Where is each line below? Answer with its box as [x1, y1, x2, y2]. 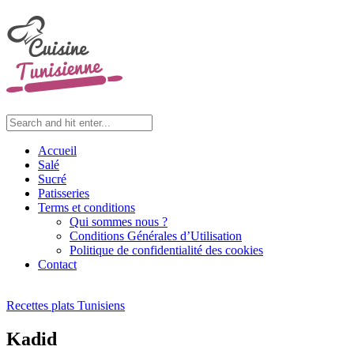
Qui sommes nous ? [70, 214, 168, 228]
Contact [38, 257, 77, 271]
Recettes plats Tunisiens [6, 298, 125, 312]
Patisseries [38, 186, 89, 200]
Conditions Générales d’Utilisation [70, 228, 242, 243]
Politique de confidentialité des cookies [70, 243, 263, 257]
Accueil [38, 143, 77, 157]
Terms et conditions [38, 200, 135, 214]
